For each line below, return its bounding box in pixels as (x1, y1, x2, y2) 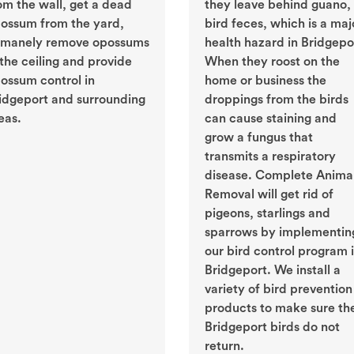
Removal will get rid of (205, 188, 333, 201)
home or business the (205, 74, 326, 88)
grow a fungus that (205, 131, 313, 145)
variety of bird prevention (205, 283, 352, 296)
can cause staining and (205, 112, 337, 126)
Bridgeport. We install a (205, 264, 341, 277)
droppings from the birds (205, 93, 348, 107)
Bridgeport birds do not (205, 321, 340, 334)
